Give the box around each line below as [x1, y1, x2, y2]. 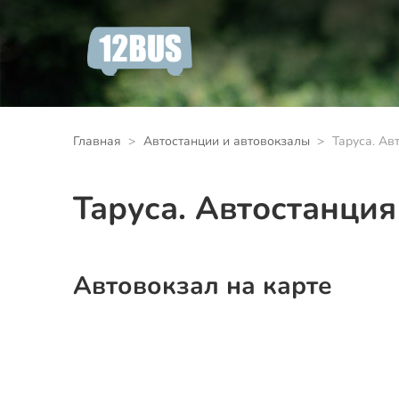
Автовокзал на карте [73, 269, 332, 303]
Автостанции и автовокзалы [142, 133, 310, 150]
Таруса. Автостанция [73, 187, 396, 231]
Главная [73, 133, 121, 150]
